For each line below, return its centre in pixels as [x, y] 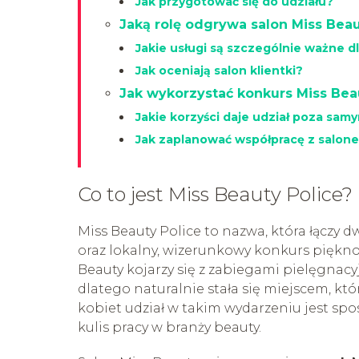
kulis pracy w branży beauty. [169, 327]
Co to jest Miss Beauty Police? [215, 194]
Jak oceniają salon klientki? [219, 70]
